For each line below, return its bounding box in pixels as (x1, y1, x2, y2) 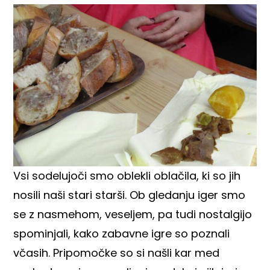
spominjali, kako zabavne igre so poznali (13, 225, 230, 241)
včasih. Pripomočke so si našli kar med (13, 245, 220, 260)
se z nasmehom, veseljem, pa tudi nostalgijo (13, 206, 253, 222)
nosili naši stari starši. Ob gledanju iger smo (13, 187, 246, 202)
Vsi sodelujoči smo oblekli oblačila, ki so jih (13, 168, 241, 183)
